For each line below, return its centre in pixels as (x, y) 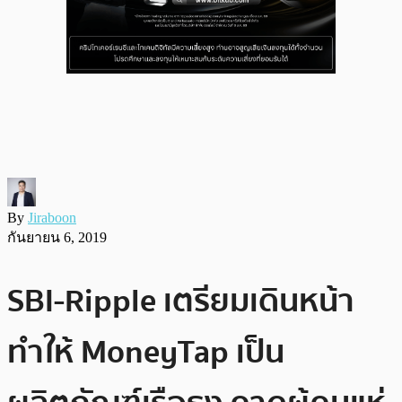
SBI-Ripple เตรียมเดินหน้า (181, 301)
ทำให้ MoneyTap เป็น (146, 352)
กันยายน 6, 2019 (57, 237)
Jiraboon (52, 217)
